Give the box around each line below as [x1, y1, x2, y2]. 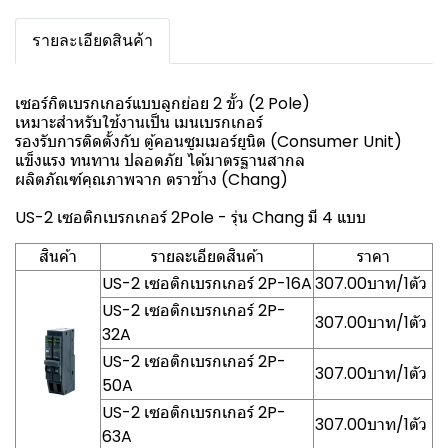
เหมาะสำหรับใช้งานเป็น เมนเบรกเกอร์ [15, 111, 263, 134]
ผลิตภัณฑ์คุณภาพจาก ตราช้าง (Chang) [15, 168, 288, 191]
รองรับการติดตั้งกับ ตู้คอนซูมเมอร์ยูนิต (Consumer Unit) [15, 130, 402, 153]
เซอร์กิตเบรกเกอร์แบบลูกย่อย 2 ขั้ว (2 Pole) [15, 92, 310, 115]
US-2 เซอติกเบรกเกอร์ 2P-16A [102, 272, 312, 295]
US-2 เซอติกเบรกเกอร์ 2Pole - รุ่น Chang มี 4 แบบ [15, 206, 366, 229]
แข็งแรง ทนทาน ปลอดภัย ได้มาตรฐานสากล [15, 149, 305, 172]
